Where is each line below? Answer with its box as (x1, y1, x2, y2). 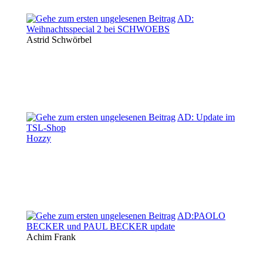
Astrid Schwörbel (26, 34, 92, 45)
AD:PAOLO (177, 210, 225, 221)
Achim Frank (26, 231, 76, 242)
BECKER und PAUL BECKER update (26, 221, 175, 231)
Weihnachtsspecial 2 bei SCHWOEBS (26, 23, 170, 34)
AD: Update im (177, 112, 235, 122)
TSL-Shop (26, 122, 66, 133)
